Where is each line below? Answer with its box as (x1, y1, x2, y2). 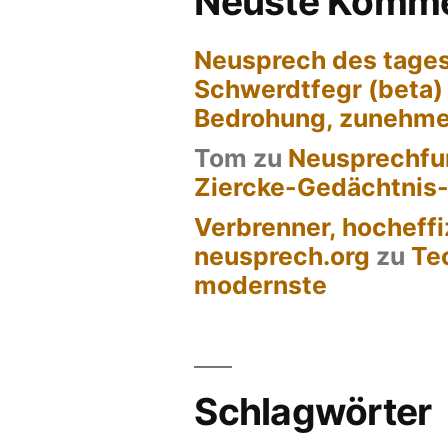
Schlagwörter (194, 389, 432, 435)
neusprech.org (194, 241, 371, 272)
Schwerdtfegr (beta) (194, 74, 444, 105)
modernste (194, 270, 328, 301)
